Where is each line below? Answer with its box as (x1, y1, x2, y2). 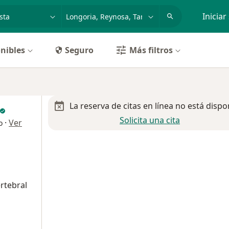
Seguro (65, 44, 94, 56)
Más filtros (129, 44, 173, 56)
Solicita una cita (120, 114, 180, 126)
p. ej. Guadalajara (61, 5, 134, 16)
